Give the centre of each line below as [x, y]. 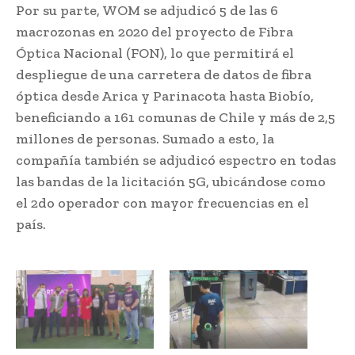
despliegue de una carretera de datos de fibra [164, 74]
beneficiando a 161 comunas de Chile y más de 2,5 [176, 117]
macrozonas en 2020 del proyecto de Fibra [155, 31]
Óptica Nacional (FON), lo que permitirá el [155, 53]
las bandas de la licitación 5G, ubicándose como [171, 181]
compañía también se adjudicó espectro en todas [176, 160]
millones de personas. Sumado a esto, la [145, 138]
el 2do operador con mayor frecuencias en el [162, 202]
